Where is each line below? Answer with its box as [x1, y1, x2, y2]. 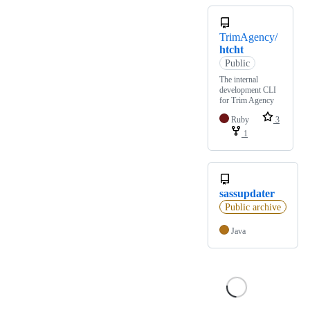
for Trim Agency [219, 95, 274, 106]
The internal [219, 75, 258, 85]
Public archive [224, 201, 281, 212]
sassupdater [219, 188, 275, 200]
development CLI [219, 85, 276, 95]
